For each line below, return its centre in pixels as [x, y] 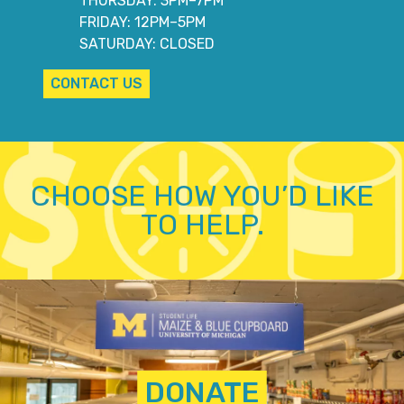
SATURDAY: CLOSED [147, 43]
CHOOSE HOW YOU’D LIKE [202, 196]
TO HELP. [202, 225]
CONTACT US [96, 83]
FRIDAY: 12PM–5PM [142, 22]
